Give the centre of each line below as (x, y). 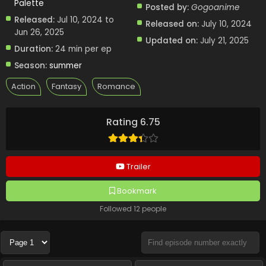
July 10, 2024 (227, 24)
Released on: (172, 24)
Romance (116, 86)
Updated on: (172, 40)
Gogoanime (216, 7)
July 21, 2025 (225, 40)
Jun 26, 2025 (39, 32)
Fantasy (66, 86)
